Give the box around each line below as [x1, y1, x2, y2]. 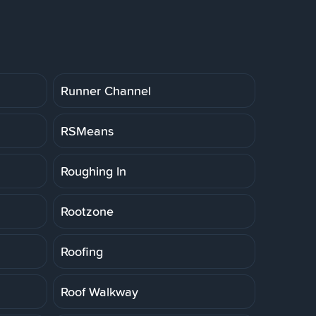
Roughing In [61, 162, 126, 180]
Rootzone [61, 202, 114, 220]
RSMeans [61, 121, 114, 140]
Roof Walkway [61, 282, 138, 300]
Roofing [61, 242, 103, 260]
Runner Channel [61, 81, 151, 99]
